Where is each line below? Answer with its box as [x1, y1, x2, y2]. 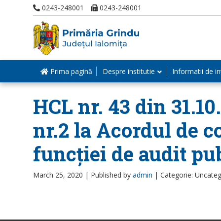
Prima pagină [48, 67, 92, 76]
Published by [91, 170, 133, 180]
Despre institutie [103, 67, 155, 76]
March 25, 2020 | [33, 170, 91, 180]
